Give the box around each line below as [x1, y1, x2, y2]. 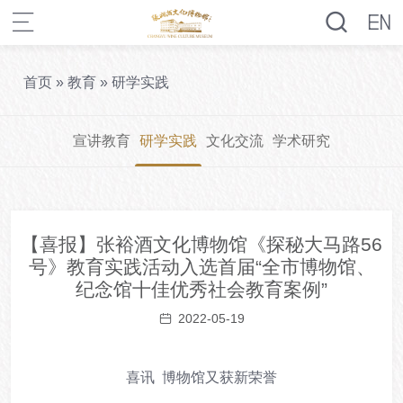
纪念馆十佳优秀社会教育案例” [76, 279, 327, 300]
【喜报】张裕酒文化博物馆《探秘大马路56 [21, 234, 382, 255]
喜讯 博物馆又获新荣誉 [126, 370, 277, 385]
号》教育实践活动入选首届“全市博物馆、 [28, 256, 375, 277]
